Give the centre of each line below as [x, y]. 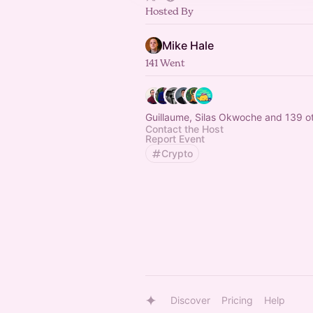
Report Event [175, 139]
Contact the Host [184, 129]
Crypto [177, 153]
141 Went [165, 63]
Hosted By [169, 11]
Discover [190, 300]
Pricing [237, 300]
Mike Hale [188, 45]
